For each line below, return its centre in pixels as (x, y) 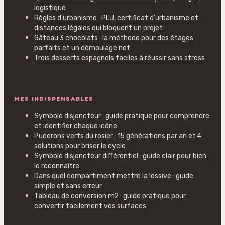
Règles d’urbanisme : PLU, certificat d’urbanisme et (116, 18)
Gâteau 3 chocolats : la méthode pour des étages (114, 38)
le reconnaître (57, 166)
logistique (50, 8)
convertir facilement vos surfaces (90, 206)
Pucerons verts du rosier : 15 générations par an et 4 (118, 136)
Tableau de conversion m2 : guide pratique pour (110, 196)
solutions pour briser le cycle (80, 146)
